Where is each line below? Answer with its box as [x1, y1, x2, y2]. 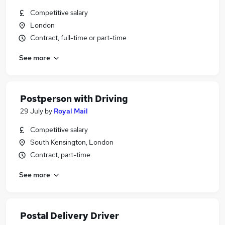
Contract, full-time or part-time [30, 33, 127, 42]
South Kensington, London [30, 138, 114, 147]
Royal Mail [54, 106, 88, 116]
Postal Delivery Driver [20, 210, 119, 221]
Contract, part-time [30, 150, 90, 159]
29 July [20, 106, 43, 116]
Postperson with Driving [20, 93, 128, 104]
